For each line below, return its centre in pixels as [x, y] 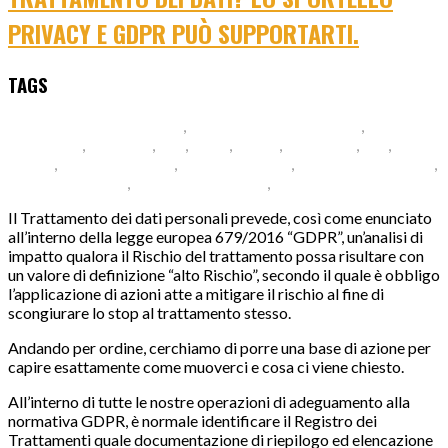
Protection [45, 145]
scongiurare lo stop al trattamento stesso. [149, 313]
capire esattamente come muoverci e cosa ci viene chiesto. [206, 367]
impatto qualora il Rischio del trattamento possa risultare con [216, 256]
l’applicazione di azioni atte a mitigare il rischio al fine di [196, 294]
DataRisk [120, 145]
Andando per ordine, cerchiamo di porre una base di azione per [219, 348]
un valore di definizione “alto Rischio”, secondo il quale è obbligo [224, 275]
